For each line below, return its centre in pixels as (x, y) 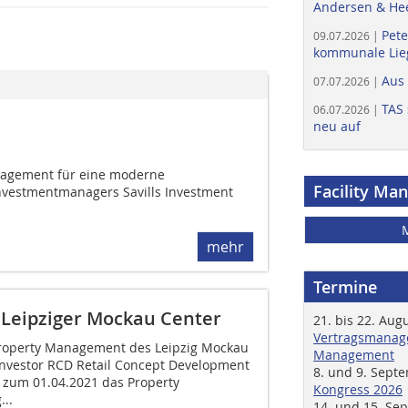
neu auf (337, 126)
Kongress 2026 (358, 389)
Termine (345, 287)
